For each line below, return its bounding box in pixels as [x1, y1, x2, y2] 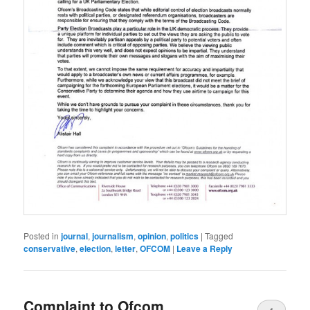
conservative [24, 242, 76, 255]
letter [115, 242, 136, 255]
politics [170, 230, 199, 243]
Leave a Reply [176, 242, 233, 255]
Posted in [24, 230, 60, 242]
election [80, 242, 111, 255]
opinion [138, 230, 167, 243]
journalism [92, 230, 134, 243]
